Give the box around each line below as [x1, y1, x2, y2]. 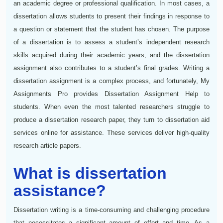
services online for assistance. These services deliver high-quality [13, 128, 210, 136]
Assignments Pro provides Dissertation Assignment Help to [13, 90, 210, 98]
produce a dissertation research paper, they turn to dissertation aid [13, 115, 210, 123]
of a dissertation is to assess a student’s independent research [13, 38, 210, 46]
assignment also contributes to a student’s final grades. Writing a [13, 64, 210, 72]
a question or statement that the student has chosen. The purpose [13, 25, 210, 33]
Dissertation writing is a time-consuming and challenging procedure [13, 206, 210, 214]
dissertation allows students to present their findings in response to [13, 12, 210, 20]
